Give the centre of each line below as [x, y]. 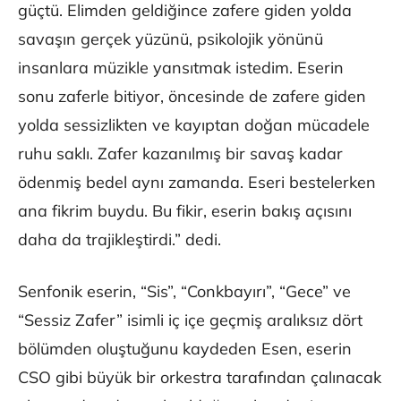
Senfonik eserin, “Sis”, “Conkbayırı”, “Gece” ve [184, 292]
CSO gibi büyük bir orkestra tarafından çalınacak [200, 378]
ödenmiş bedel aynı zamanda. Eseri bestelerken [197, 183]
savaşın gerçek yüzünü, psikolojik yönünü [171, 39]
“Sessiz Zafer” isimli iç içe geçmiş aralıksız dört [190, 320]
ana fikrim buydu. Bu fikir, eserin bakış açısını [185, 211]
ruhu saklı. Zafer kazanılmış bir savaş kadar [180, 154]
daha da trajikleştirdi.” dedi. [119, 240]
